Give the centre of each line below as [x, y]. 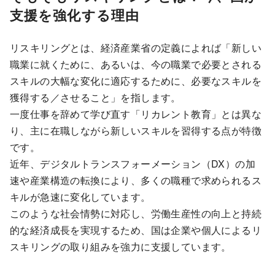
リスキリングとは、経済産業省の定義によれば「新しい [136, 48]
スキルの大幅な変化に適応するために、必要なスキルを [136, 81]
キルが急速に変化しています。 [80, 197]
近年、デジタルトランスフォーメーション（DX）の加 [133, 164]
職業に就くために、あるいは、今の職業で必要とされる [136, 64]
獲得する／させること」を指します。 [95, 98]
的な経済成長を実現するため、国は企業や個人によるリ [136, 230]
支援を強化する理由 [75, 15]
